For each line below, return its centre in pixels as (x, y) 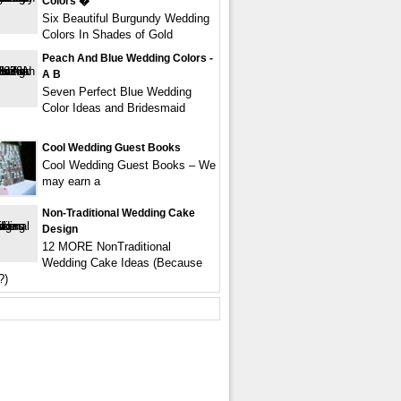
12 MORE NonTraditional (107, 247)
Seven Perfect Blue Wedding (117, 92)
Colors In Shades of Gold (107, 34)
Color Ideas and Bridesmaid (114, 108)
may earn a (71, 181)
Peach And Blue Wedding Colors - (128, 58)
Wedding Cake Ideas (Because (122, 263)
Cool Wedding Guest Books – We (129, 165)
